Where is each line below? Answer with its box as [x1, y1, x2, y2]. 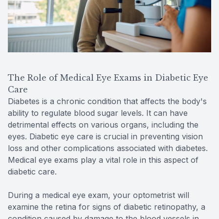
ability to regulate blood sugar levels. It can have [8, 108, 188, 118]
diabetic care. [8, 166, 57, 176]
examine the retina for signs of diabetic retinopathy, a [8, 201, 205, 212]
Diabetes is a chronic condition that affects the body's [8, 96, 207, 106]
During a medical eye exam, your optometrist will [8, 190, 189, 200]
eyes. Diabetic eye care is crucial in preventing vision [8, 131, 203, 141]
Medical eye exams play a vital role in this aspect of [8, 154, 198, 165]
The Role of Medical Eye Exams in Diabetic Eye [8, 72, 208, 83]
